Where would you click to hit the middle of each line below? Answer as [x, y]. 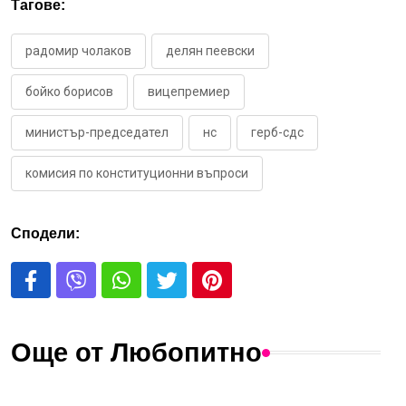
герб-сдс [277, 133]
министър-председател [97, 133]
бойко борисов [69, 92]
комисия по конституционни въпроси [137, 174]
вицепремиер [189, 92]
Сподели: [45, 234]
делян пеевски [210, 51]
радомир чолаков [78, 51]
